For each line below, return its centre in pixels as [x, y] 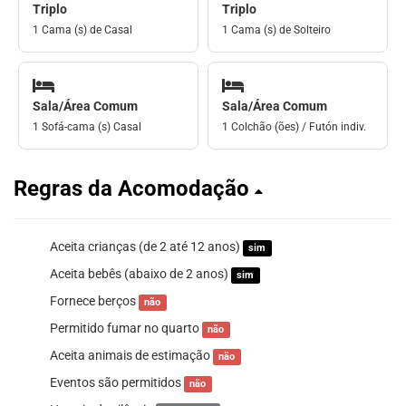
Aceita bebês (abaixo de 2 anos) [140, 274]
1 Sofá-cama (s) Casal [87, 127]
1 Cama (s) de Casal [82, 29]
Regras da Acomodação [134, 189]
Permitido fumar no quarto [126, 329]
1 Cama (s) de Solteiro [276, 29]
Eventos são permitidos [117, 383]
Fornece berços [94, 301]
